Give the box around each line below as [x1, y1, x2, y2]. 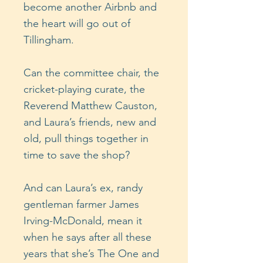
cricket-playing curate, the [23, 83, 145, 96]
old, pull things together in [23, 132, 149, 146]
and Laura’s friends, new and [23, 116, 156, 129]
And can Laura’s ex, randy [23, 181, 143, 195]
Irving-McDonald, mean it [23, 214, 142, 228]
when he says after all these [23, 231, 151, 244]
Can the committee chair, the [23, 66, 159, 80]
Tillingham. [23, 33, 74, 47]
